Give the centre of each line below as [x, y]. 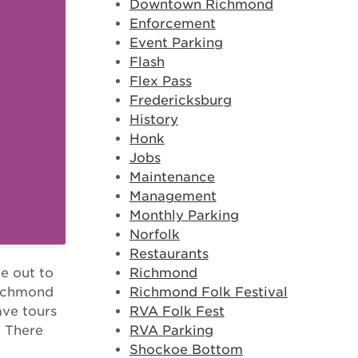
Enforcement [172, 24]
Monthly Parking [184, 215]
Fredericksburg [180, 100]
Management [173, 196]
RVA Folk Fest [177, 311]
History [153, 119]
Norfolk [154, 235]
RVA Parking [171, 330]
